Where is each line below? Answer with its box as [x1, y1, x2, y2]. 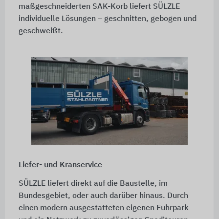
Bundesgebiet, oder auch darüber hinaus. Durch [18, 192, 188, 200]
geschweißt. [18, 27, 63, 36]
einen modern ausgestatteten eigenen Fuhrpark [18, 204, 189, 213]
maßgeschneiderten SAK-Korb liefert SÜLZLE [18, 3, 180, 11]
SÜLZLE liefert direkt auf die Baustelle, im [18, 180, 168, 188]
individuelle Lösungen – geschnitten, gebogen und [18, 15, 197, 23]
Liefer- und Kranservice [18, 161, 102, 170]
